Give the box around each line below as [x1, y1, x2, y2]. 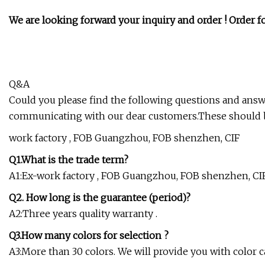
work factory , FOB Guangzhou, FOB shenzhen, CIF [9, 132, 240, 144]
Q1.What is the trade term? [9, 154, 128, 166]
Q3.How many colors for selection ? [9, 230, 169, 242]
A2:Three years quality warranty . [9, 208, 157, 220]
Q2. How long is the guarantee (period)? [9, 192, 190, 204]
